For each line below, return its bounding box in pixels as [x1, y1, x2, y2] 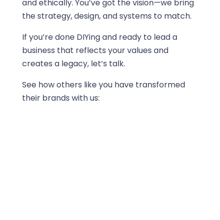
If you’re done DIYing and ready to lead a [22, 31, 177, 43]
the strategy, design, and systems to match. [22, 10, 192, 22]
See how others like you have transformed [22, 79, 185, 90]
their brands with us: [22, 92, 100, 104]
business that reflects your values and [22, 44, 168, 56]
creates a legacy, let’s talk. [22, 57, 125, 69]
